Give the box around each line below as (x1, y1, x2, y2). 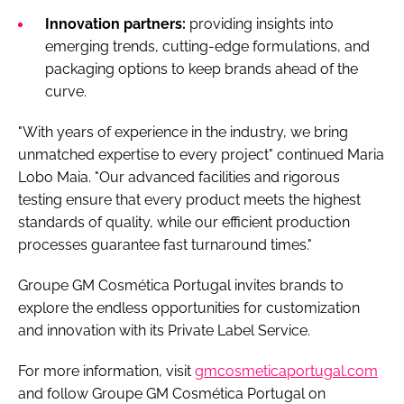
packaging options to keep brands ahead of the (45, 60, 358, 78)
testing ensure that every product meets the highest (18, 190, 361, 208)
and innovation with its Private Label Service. (18, 321, 310, 339)
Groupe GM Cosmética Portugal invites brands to (18, 276, 344, 294)
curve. (45, 82, 87, 100)
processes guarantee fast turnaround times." (18, 235, 312, 253)
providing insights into (186, 14, 334, 32)
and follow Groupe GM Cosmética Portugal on (18, 384, 326, 402)
